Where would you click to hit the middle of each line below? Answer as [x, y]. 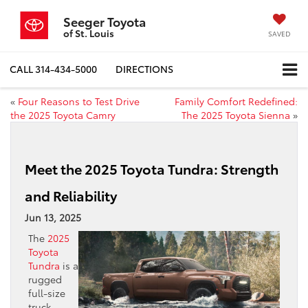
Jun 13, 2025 [53, 217]
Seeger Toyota [104, 21]
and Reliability [71, 195]
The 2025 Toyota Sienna [236, 114]
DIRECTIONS [144, 69]
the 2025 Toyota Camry [63, 114]
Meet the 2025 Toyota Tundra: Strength [152, 168]
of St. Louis [89, 33]
